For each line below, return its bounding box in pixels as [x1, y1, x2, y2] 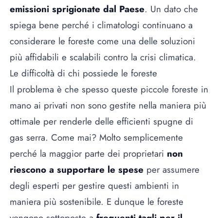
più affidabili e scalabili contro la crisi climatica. [10, 51, 196, 64]
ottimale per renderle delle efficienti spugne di [10, 115, 193, 128]
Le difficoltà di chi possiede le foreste [10, 67, 157, 80]
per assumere [144, 163, 200, 177]
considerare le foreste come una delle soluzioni [10, 35, 195, 48]
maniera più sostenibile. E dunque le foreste [10, 195, 183, 209]
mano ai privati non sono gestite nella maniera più [10, 99, 206, 112]
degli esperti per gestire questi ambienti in [10, 179, 179, 193]
